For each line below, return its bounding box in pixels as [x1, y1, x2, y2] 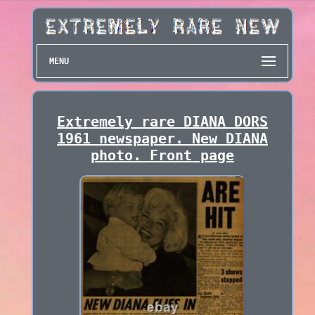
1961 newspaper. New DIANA [56, 130, 268, 148]
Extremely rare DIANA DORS [56, 113, 268, 131]
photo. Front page [90, 147, 234, 165]
